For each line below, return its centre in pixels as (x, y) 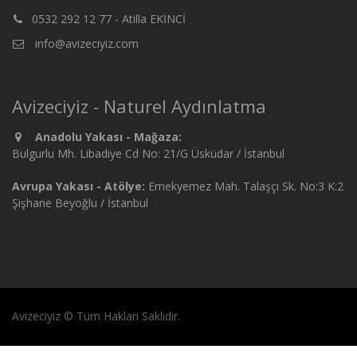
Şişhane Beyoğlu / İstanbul (80, 203)
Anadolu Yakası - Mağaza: (108, 137)
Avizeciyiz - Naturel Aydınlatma (139, 106)
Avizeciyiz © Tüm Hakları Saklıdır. (96, 316)
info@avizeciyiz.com (85, 43)
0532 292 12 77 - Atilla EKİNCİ (109, 19)
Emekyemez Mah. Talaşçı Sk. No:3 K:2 (244, 186)
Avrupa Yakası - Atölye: (78, 186)
